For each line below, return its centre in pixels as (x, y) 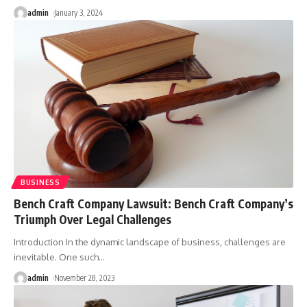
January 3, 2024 (79, 13)
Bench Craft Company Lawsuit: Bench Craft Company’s (153, 204)
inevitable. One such (56, 257)
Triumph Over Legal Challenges (93, 220)
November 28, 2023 (85, 278)
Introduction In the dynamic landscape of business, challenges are (150, 242)
